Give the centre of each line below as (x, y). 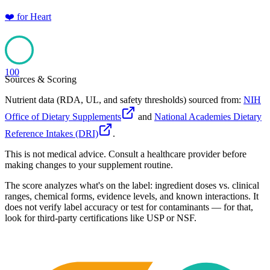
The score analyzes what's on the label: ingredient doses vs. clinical (132, 186)
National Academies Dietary (208, 117)
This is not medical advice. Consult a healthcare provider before (126, 154)
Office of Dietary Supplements (63, 117)
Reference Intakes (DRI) (52, 134)
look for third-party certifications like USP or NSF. (101, 218)
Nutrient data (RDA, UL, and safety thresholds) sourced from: (123, 100)
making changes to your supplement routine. (89, 165)
